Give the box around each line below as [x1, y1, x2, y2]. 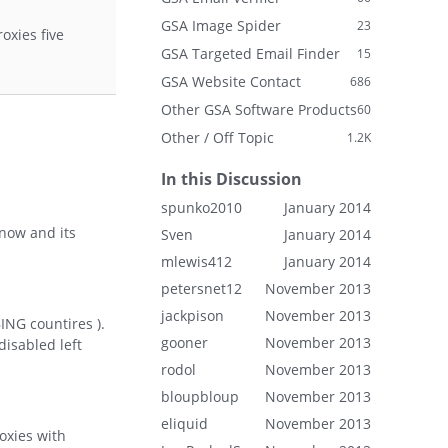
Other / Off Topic [161, 128, 274, 147]
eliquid [161, 414, 208, 433]
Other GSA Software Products [161, 100, 357, 119]
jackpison [161, 306, 224, 325]
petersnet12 [161, 279, 242, 298]
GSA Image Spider [161, 16, 281, 35]
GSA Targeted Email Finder [161, 44, 340, 63]
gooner [161, 333, 208, 352]
